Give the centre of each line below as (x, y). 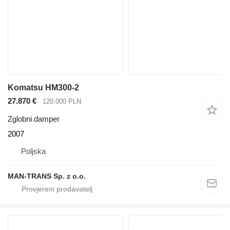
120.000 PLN (62, 102)
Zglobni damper (34, 119)
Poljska (33, 151)
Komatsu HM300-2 (43, 88)
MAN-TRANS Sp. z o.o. (47, 176)
